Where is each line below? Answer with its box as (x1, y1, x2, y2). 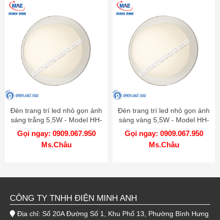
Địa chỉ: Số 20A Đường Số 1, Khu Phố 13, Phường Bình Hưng (17, 210, 209, 218)
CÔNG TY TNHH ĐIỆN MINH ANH (10, 193, 137, 203)
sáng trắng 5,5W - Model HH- (10, 115, 102, 124)
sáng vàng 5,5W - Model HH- (118, 115, 209, 124)
